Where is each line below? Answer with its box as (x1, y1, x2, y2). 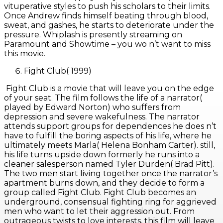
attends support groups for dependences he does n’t (4, 121, 217, 131)
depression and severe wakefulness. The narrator (4, 112, 200, 122)
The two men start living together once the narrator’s (4, 169, 218, 179)
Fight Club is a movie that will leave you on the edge (4, 84, 214, 94)
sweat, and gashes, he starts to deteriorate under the (4, 20, 214, 30)
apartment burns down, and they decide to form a (4, 178, 205, 188)
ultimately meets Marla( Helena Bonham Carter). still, (4, 140, 215, 150)
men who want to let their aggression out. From (4, 207, 195, 217)
